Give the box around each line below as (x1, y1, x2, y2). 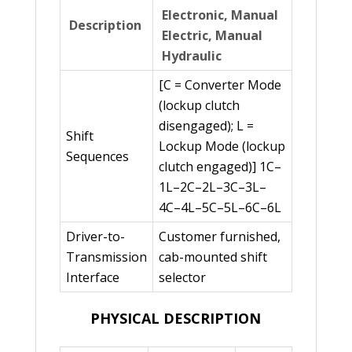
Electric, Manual (161, 27, 262, 45)
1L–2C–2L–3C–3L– (158, 178, 266, 196)
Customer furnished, (158, 228, 280, 246)
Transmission (65, 248, 147, 266)
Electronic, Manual (161, 6, 278, 24)
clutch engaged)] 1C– (158, 158, 281, 176)
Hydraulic (161, 47, 222, 65)
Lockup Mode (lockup (158, 137, 285, 156)
